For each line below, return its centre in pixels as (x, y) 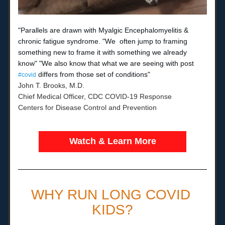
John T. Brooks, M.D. (51, 85)
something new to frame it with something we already (102, 52)
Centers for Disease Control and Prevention (87, 107)
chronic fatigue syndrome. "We (68, 41)
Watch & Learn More (113, 141)
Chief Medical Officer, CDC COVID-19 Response (95, 96)
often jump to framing (153, 41)
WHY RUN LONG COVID (110, 195)
